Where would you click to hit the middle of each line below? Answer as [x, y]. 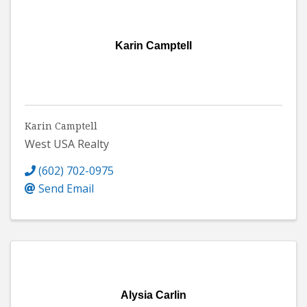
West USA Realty [67, 144]
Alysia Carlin [153, 295]
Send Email [66, 189]
